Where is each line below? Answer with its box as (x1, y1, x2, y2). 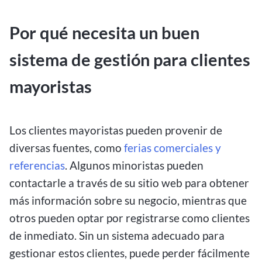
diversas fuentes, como (9, 140, 124, 154)
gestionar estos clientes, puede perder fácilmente (9, 246, 250, 260)
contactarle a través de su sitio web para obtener (9, 175, 249, 189)
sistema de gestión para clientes (9, 50, 250, 70)
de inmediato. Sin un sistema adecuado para (9, 228, 225, 242)
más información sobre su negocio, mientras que (9, 193, 247, 207)
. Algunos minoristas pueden (65, 158, 204, 172)
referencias (9, 158, 65, 172)
